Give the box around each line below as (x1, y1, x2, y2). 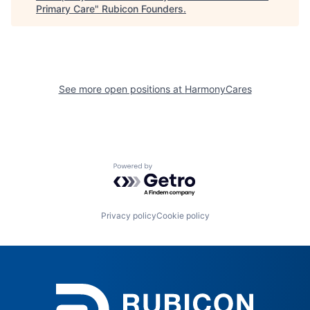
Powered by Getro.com (113, 162, 235, 176)
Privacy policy (100, 210, 156, 221)
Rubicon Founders (102, 2, 183, 15)
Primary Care (36, 2, 95, 15)
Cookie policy (156, 210, 210, 221)
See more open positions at (58, 82, 185, 95)
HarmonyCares (184, 82, 252, 95)
